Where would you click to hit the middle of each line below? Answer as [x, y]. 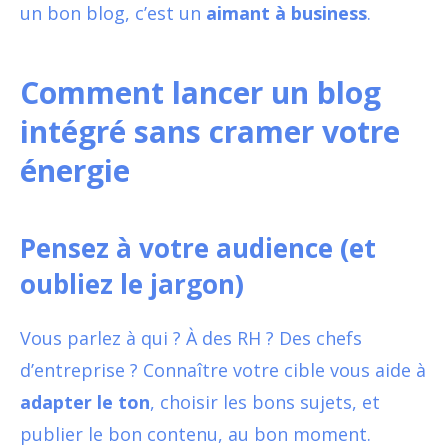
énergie [75, 170]
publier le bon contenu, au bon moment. [195, 433]
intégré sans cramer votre [210, 131]
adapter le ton [85, 401]
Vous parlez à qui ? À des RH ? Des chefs [191, 337]
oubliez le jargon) [132, 283]
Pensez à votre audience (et [198, 247]
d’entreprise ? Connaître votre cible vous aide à [223, 369]
